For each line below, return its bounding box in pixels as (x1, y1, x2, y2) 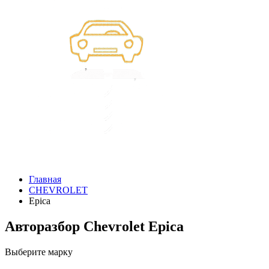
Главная (29, 174, 61, 184)
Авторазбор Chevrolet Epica (5, 218, 184, 234)
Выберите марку (5, 246, 73, 257)
